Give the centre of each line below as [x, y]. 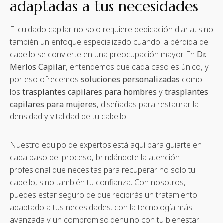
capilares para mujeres [53, 104]
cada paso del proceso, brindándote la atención [95, 157]
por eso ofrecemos [45, 79]
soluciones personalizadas [130, 79]
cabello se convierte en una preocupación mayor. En [103, 54]
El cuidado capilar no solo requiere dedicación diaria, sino [111, 29]
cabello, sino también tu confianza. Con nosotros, [98, 182]
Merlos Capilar [38, 66]
